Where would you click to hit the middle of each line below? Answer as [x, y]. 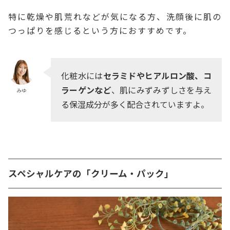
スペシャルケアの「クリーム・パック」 [91, 173]
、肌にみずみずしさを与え [161, 90]
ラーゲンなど [86, 90]
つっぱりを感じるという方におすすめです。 [100, 30]
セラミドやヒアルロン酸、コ [157, 75]
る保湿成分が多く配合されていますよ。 [135, 104]
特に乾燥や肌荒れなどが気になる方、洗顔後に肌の [115, 16]
